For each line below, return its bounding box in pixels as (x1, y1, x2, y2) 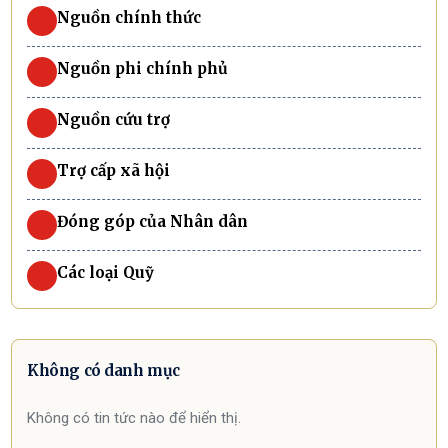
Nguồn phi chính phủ (57, 58, 229, 78)
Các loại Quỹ (57, 262, 155, 282)
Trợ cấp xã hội (57, 160, 171, 180)
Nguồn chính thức (57, 7, 202, 27)
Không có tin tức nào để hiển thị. (27, 409, 242, 428)
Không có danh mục (27, 361, 180, 381)
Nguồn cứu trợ (57, 109, 171, 129)
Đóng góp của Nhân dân (57, 211, 249, 231)
